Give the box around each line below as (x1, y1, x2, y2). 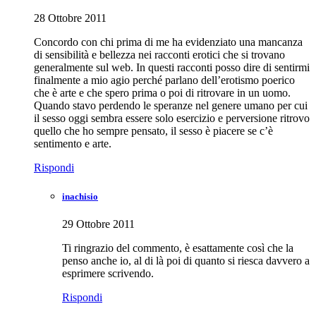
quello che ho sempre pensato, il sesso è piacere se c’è (34, 125, 273, 138)
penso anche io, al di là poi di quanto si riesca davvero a (62, 255, 310, 267)
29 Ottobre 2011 (62, 218, 135, 231)
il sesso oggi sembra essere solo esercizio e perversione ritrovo (34, 112, 310, 125)
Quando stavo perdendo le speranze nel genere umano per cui (34, 99, 308, 112)
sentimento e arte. (34, 138, 111, 150)
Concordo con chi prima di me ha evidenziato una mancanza (34, 36, 303, 49)
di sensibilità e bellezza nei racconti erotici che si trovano (34, 49, 285, 61)
